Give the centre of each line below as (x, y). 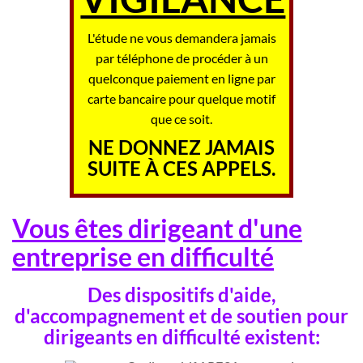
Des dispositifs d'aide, (181, 294)
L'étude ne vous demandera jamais (181, 37)
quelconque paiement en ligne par (181, 78)
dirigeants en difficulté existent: (181, 336)
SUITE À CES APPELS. (181, 168)
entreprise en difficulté (143, 256)
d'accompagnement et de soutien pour (181, 315)
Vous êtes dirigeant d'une (157, 228)
